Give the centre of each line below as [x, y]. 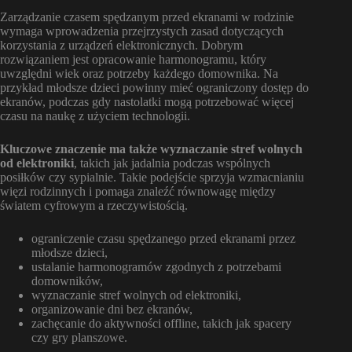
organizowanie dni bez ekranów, [112, 310]
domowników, [67, 281]
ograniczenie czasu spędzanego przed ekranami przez [163, 239]
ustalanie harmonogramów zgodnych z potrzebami [156, 267]
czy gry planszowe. [79, 338]
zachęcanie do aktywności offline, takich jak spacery [161, 324]
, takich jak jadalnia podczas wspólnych [172, 163]
